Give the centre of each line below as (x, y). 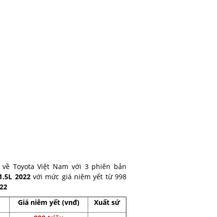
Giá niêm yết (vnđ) (49, 202)
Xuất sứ (107, 202)
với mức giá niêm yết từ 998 (78, 177)
